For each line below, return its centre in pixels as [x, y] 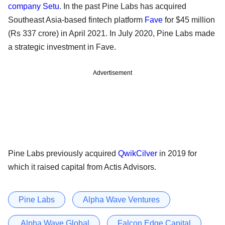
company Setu [34, 6]
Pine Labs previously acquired [63, 153]
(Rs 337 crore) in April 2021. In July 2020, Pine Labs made [111, 33]
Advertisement [113, 73]
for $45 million [189, 20]
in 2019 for [177, 153]
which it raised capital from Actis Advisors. [83, 167]
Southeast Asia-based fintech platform [76, 20]
